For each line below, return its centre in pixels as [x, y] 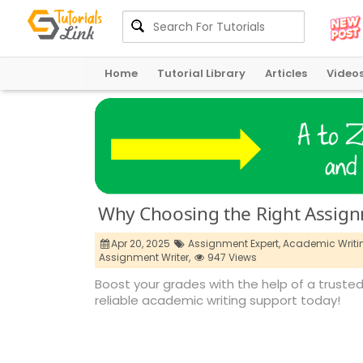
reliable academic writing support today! [218, 301]
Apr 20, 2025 [142, 244]
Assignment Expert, [234, 244]
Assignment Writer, [145, 258]
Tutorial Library [201, 73]
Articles [286, 73]
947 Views [231, 258]
